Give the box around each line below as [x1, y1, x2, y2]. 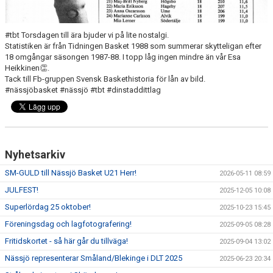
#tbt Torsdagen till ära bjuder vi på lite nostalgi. [5, 30, 171, 40]
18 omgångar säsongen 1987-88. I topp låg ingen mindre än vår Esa [5, 52, 241, 62]
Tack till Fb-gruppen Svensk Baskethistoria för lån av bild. [5, 74, 207, 84]
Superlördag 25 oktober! [5, 202, 91, 212]
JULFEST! [5, 185, 38, 195]
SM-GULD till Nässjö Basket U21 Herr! [5, 168, 136, 178]
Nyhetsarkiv [5, 148, 65, 161]
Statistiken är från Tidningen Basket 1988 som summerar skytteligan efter [5, 41, 261, 51]
